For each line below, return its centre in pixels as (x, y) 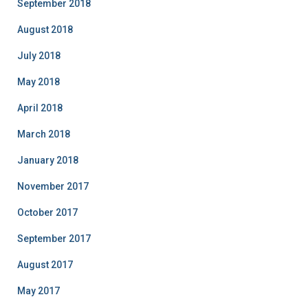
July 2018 (39, 56)
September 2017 (54, 239)
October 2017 (47, 212)
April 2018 (40, 108)
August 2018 (45, 30)
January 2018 (48, 160)
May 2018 (38, 82)
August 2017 (45, 265)
